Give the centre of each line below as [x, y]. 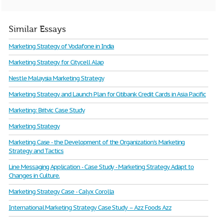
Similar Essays [37, 29]
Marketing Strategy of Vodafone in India [62, 46]
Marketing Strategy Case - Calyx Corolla [62, 192]
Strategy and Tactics [36, 151]
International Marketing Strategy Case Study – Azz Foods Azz [90, 208]
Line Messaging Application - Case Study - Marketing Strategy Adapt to [101, 167]
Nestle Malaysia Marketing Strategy [56, 78]
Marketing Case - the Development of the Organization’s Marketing [97, 142]
